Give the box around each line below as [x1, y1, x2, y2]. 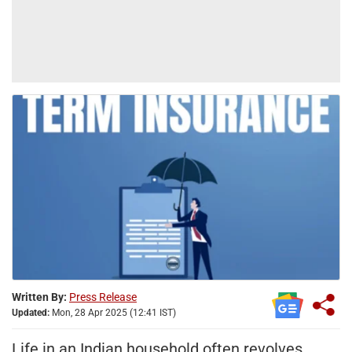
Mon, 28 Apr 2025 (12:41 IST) [49, 306, 176, 318]
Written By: [12, 290, 67, 303]
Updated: [12, 306, 49, 318]
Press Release [69, 290, 137, 303]
